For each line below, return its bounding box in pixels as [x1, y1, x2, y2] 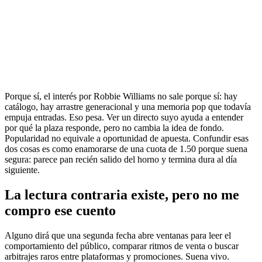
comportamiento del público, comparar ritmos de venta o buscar [5, 241, 239, 251]
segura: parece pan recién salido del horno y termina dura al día [5, 154, 237, 165]
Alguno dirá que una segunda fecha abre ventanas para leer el [5, 230, 231, 241]
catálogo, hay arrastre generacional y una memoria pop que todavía [5, 102, 251, 112]
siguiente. [5, 165, 40, 175]
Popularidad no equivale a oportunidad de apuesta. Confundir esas [5, 133, 249, 144]
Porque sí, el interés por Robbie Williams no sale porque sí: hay [5, 91, 237, 102]
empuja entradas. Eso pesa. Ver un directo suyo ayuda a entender [5, 112, 243, 123]
